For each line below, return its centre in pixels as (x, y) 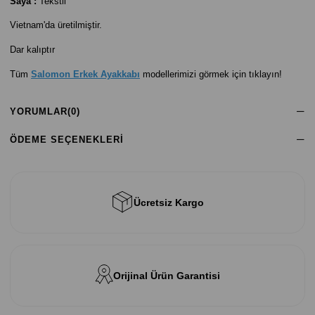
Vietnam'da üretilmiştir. (56, 25)
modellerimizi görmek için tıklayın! (212, 74)
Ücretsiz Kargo (169, 202)
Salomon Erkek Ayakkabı (85, 74)
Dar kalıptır (32, 50)
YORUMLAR (39, 111)
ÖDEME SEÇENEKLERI (67, 140)
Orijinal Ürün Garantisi (167, 276)
